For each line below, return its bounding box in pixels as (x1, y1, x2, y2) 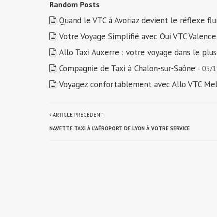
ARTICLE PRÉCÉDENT (51, 111, 104, 118)
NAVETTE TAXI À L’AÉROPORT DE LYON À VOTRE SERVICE (49, 125, 190, 132)
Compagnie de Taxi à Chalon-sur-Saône (59, 63, 195, 74)
